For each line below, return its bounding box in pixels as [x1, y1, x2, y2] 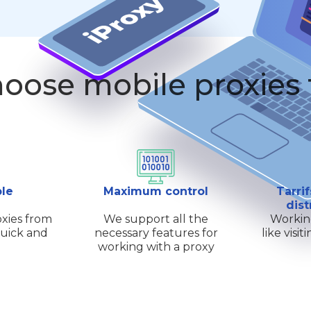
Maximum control [103, 185, 209, 199]
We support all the [103, 212, 209, 226]
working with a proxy [97, 240, 215, 254]
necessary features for [94, 226, 218, 240]
